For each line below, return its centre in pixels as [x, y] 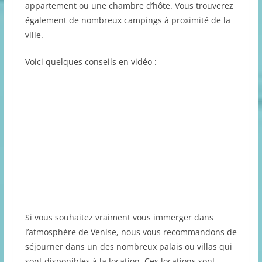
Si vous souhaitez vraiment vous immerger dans [119, 217]
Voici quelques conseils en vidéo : [91, 61]
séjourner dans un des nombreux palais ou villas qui [128, 246]
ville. [34, 35]
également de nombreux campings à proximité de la [127, 20]
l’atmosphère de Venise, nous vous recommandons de [131, 232]
